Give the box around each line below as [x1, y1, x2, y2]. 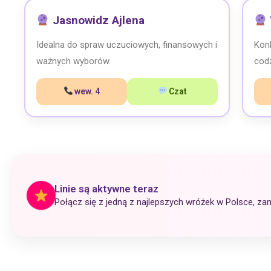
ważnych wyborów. [36, 56, 111, 67]
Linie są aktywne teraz [54, 182, 158, 195]
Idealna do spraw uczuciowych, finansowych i [36, 39, 217, 50]
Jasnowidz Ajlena [49, 13, 145, 27]
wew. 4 [73, 87, 100, 96]
